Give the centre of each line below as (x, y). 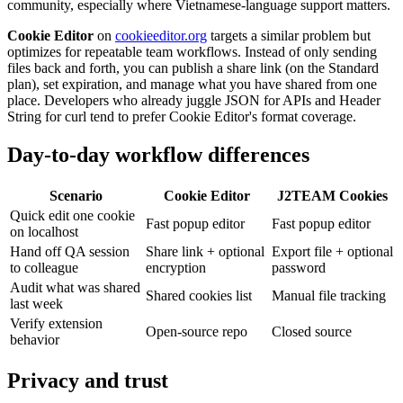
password (299, 267)
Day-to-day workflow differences (158, 155)
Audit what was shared (75, 287)
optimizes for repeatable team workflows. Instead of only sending (192, 52)
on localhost (44, 231)
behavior (35, 339)
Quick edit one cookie (72, 215)
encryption (176, 267)
